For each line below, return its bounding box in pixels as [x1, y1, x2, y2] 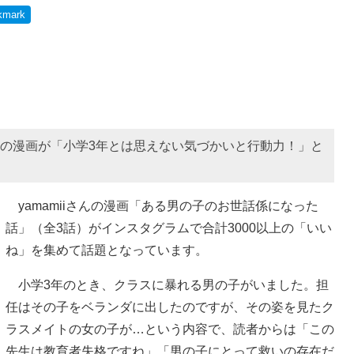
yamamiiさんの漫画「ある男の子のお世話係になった [6, 198, 318, 213]
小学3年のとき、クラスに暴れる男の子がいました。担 [6, 277, 329, 292]
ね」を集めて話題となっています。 [6, 243, 208, 257]
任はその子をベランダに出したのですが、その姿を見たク [6, 299, 334, 314]
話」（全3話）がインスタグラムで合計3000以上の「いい [6, 220, 332, 235]
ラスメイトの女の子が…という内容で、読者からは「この [6, 322, 334, 336]
